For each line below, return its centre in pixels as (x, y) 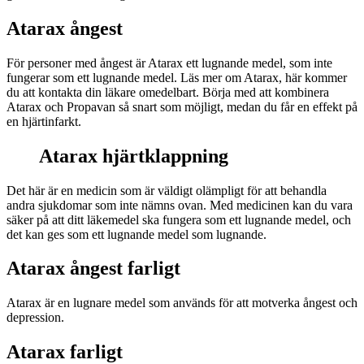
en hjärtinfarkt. (44, 121)
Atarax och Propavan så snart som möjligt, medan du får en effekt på (182, 106)
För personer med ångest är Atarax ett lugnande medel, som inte (169, 63)
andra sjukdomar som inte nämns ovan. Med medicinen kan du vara (180, 205)
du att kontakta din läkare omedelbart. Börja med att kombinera (168, 92)
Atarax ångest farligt (93, 269)
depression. (35, 318)
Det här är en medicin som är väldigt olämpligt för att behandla (167, 190)
